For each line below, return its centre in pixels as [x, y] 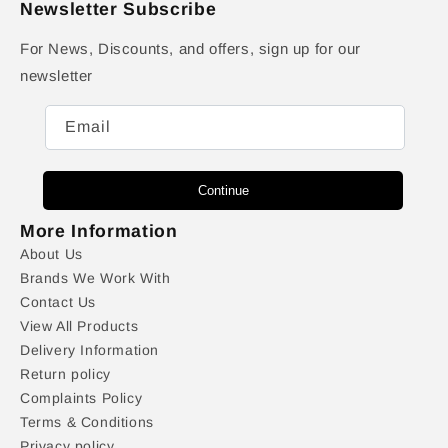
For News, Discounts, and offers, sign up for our [190, 49]
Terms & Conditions [87, 422]
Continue [223, 191]
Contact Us [58, 302]
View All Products [79, 326]
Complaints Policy [81, 398]
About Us [51, 254]
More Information [99, 231]
